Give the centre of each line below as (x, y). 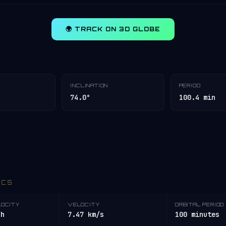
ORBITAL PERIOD (200, 204)
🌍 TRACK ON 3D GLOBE (113, 29)
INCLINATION (89, 85)
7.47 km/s (86, 214)
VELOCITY (84, 204)
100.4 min (197, 97)
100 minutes (197, 214)
